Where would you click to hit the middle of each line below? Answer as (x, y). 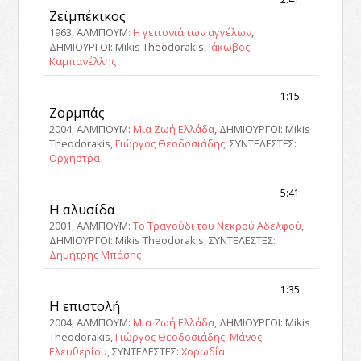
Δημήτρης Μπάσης (95, 255)
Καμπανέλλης (83, 62)
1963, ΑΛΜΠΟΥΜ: (91, 33)
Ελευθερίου (79, 352)
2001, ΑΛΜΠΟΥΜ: (91, 226)
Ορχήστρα (75, 158)
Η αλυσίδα (83, 210)
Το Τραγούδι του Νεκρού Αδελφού (218, 226)
